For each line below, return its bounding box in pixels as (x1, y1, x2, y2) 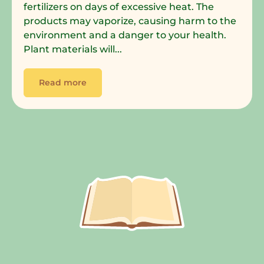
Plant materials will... (24, 43, 122, 55)
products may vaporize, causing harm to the (24, 15, 236, 27)
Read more (39, 77, 87, 88)
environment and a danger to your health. (24, 29, 226, 41)
